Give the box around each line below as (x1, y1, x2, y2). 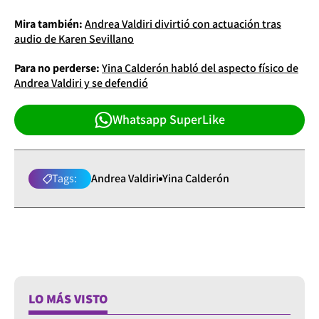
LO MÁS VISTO (28, 291, 108, 308)
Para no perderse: (14, 60, 102, 75)
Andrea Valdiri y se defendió (14, 75, 148, 90)
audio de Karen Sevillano (14, 31, 134, 46)
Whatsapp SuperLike (112, 111, 225, 128)
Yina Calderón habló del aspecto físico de (102, 60, 298, 75)
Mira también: (14, 16, 85, 31)
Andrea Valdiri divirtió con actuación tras (85, 16, 281, 31)
